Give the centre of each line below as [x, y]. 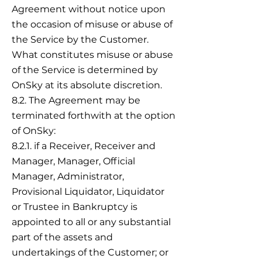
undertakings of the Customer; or [90, 252]
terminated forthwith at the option [94, 116]
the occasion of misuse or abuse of [92, 24]
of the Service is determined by [85, 70]
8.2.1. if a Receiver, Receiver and [84, 146]
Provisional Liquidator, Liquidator [88, 192]
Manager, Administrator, [68, 176]
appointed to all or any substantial [91, 222]
